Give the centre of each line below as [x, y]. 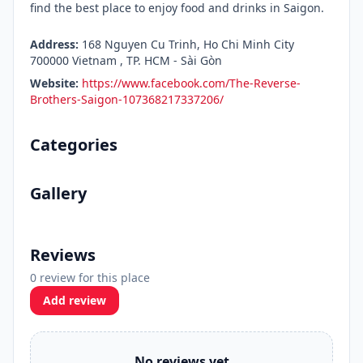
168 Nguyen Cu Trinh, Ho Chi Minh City [186, 44]
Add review [75, 300]
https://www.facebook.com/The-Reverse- [191, 83]
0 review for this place [90, 278]
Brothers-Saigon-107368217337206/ [127, 99]
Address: [54, 44]
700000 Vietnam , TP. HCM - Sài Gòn [126, 60]
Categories [74, 145]
